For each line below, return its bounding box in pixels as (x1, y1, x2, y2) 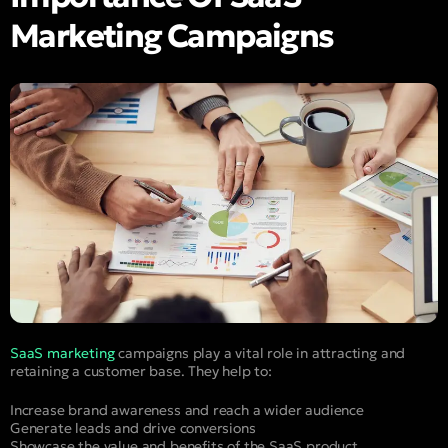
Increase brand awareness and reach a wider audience (10, 401, 364, 420)
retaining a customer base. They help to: (10, 362, 272, 381)
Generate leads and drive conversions (10, 419, 256, 438)
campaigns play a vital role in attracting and (114, 344, 406, 363)
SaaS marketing (10, 344, 115, 363)
